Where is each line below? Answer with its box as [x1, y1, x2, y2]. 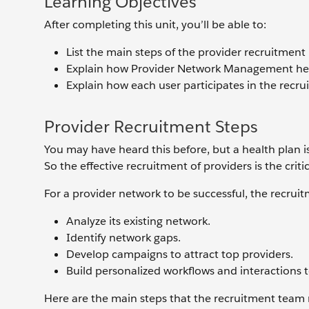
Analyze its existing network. [66, 214, 210, 228]
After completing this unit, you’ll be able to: [44, 17, 266, 32]
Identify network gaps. [66, 230, 181, 245]
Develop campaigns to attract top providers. [66, 247, 293, 261]
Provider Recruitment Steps [44, 116, 258, 137]
